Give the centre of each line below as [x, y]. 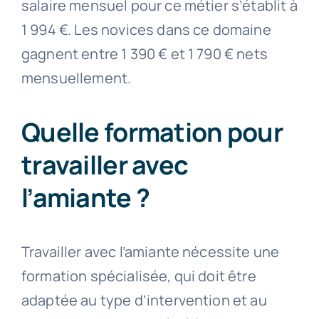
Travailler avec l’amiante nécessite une [150, 252]
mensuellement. [76, 78]
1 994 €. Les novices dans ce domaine [146, 30]
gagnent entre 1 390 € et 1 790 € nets [144, 54]
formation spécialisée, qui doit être [138, 276]
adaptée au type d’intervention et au [144, 300]
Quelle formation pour [152, 132]
